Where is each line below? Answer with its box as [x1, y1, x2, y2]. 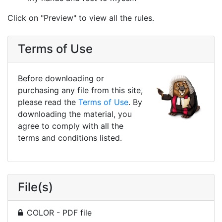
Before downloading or [18, 73, 104, 83]
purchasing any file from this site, [18, 85, 143, 95]
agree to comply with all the [18, 120, 123, 131]
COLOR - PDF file [27, 207, 92, 218]
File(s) [18, 179, 53, 194]
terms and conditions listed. [18, 132, 122, 143]
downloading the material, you [18, 109, 132, 119]
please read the [18, 97, 78, 107]
